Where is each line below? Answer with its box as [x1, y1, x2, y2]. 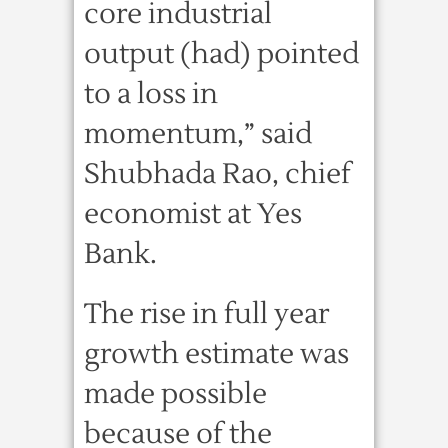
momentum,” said [84, 116, 312, 152]
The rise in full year [84, 296, 329, 332]
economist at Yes [84, 196, 302, 232]
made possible [84, 376, 267, 412]
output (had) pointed [84, 36, 359, 72]
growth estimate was [84, 336, 349, 372]
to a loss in [84, 76, 218, 112]
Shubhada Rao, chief [84, 156, 351, 192]
